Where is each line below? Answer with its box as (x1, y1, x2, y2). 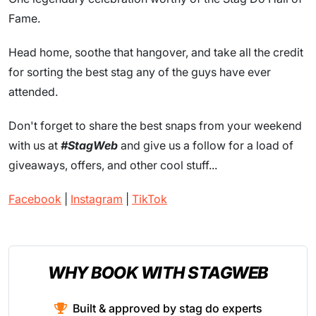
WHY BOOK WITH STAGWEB (48, 262, 268, 284)
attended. (8, 85, 58, 99)
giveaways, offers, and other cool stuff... (8, 158, 217, 173)
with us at (8, 138, 61, 153)
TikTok (132, 192, 167, 207)
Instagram (71, 192, 123, 207)
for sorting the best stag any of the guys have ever (8, 65, 271, 80)
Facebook (8, 192, 61, 207)
